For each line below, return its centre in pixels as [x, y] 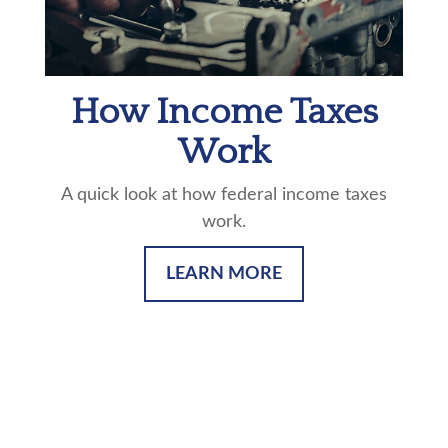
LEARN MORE [224, 273]
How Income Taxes [224, 111]
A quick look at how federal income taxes [224, 194]
